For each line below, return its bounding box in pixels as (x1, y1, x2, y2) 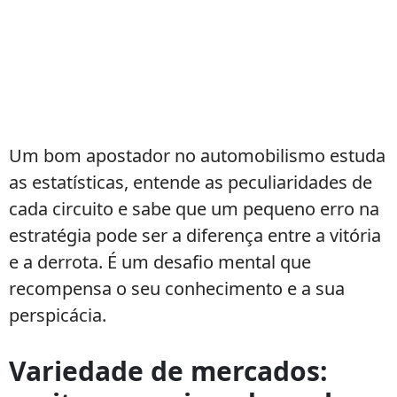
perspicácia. (9, 303, 106, 327)
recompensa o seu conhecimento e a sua (9, 276, 345, 300)
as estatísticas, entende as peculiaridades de (9, 170, 372, 194)
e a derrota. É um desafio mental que (9, 250, 311, 274)
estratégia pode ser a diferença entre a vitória (9, 223, 381, 247)
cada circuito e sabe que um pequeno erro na (9, 197, 379, 221)
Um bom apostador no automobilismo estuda (9, 144, 385, 167)
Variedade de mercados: (9, 353, 328, 389)
